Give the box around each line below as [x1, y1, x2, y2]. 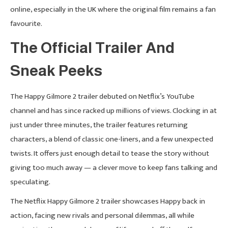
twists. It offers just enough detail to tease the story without [10, 147, 209, 160]
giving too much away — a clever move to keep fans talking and [10, 161, 217, 174]
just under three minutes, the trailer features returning [10, 118, 188, 131]
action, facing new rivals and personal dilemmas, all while [10, 209, 194, 222]
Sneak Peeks [10, 62, 102, 79]
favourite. [10, 17, 42, 30]
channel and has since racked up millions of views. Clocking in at [10, 104, 217, 117]
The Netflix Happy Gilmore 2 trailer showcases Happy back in [10, 194, 205, 208]
